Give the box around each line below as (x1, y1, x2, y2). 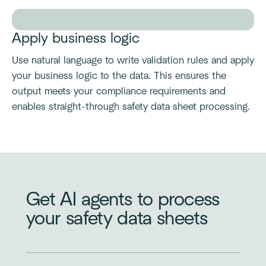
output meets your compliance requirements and (12, 86, 226, 97)
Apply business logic (12, 31, 140, 46)
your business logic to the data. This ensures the (12, 71, 226, 81)
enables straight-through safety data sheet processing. (12, 102, 250, 112)
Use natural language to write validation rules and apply (12, 55, 254, 66)
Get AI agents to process (26, 190, 220, 210)
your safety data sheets (26, 209, 208, 229)
